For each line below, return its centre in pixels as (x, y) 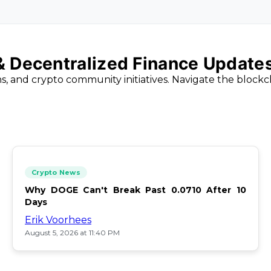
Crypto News (56, 172)
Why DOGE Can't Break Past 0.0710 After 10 (135, 190)
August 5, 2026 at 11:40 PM (72, 233)
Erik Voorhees (58, 220)
